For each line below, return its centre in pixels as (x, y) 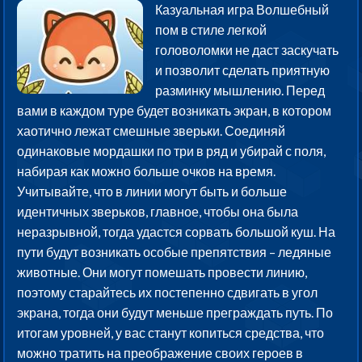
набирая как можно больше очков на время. (147, 171)
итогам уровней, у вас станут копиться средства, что (171, 333)
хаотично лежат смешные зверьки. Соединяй (152, 131)
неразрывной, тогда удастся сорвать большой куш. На (177, 232)
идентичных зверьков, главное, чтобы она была (158, 212)
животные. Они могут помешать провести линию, (162, 272)
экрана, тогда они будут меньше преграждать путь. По (175, 313)
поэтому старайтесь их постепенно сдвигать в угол (168, 293)
